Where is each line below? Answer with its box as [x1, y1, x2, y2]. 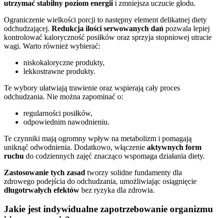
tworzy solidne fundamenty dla [85, 168, 182, 177]
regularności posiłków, [23, 109, 92, 117]
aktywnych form [147, 143, 201, 151]
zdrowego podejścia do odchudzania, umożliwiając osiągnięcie [4, 177, 197, 185]
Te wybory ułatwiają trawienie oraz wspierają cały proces [4, 83, 180, 92]
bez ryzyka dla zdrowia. [79, 185, 155, 194]
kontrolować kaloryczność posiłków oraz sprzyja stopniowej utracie [4, 33, 212, 41]
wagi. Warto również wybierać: [4, 41, 100, 50]
